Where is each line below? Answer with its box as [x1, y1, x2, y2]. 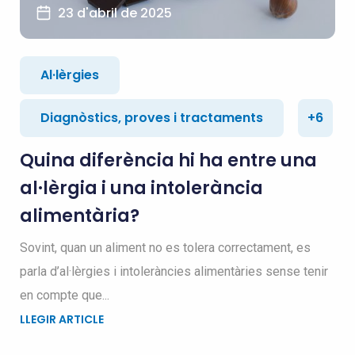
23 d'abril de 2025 [57, 4, 172, 22]
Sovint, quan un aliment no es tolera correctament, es [19, 240, 311, 255]
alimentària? [19, 204, 139, 228]
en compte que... [19, 288, 109, 303]
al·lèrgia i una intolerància [19, 176, 263, 200]
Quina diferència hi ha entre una [19, 148, 317, 173]
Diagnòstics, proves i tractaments [40, 109, 263, 127]
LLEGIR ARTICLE [19, 311, 104, 327]
